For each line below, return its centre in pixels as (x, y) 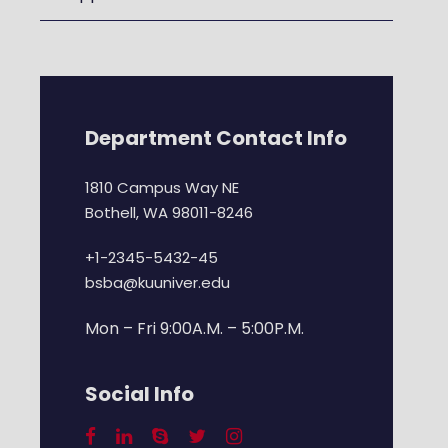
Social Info (139, 394)
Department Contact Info (216, 138)
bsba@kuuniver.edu (157, 283)
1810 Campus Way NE (162, 188)
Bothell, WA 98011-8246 (169, 213)
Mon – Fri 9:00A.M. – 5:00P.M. (194, 329)
